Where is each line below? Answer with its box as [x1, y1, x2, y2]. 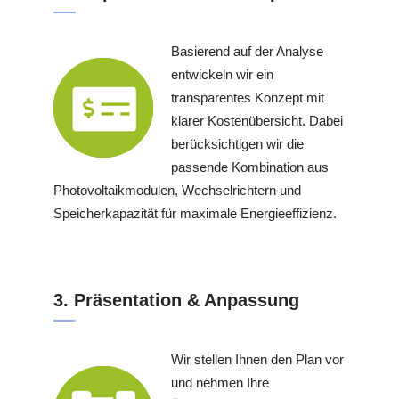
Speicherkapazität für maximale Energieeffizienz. [53, 205, 337, 221]
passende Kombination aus [171, 159, 329, 175]
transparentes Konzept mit [171, 89, 324, 105]
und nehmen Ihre [171, 375, 269, 390]
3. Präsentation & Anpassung [53, 290, 299, 310]
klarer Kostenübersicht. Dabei [171, 112, 343, 128]
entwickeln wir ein [171, 66, 273, 82]
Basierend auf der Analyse [171, 43, 323, 59]
